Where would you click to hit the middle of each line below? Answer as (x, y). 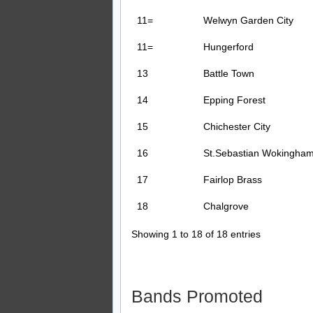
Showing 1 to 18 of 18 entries (196, 234)
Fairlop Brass (233, 180)
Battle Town (229, 74)
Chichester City (237, 127)
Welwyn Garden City (248, 21)
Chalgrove (226, 206)
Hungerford (228, 47)
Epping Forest (234, 100)
